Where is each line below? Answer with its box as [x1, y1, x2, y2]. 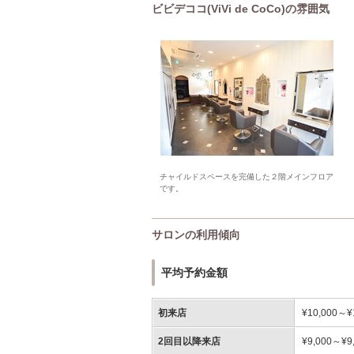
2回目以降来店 [158, 335, 220, 347]
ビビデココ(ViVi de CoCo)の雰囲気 [152, 2, 330, 15]
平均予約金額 [161, 265, 228, 279]
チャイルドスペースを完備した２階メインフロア [160, 171, 333, 181]
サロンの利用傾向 [152, 228, 240, 241]
